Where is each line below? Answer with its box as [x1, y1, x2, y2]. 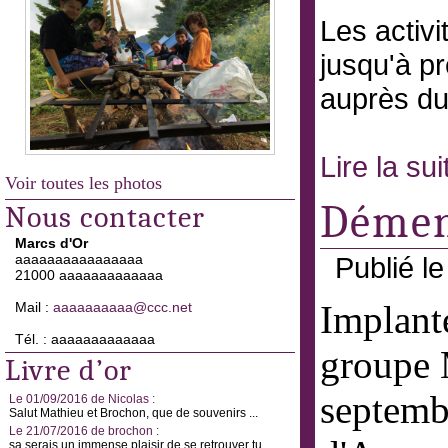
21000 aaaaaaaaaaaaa [15, 267, 163, 283]
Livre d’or [5, 353, 132, 388]
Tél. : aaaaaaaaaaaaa [15, 331, 155, 347]
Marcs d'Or [15, 235, 88, 251]
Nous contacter [5, 200, 205, 235]
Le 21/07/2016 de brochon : [9, 424, 159, 438]
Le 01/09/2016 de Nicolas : [9, 392, 155, 406]
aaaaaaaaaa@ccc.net [53, 299, 192, 315]
